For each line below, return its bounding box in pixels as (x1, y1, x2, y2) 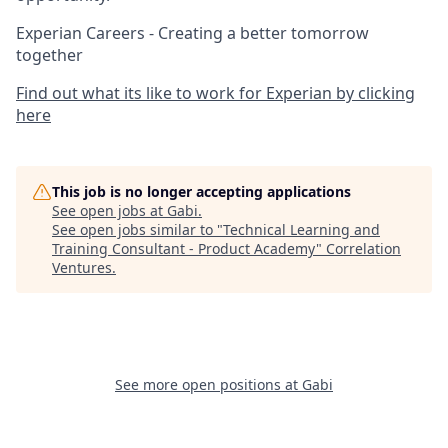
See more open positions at (115, 375, 302, 395)
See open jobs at (52, 201, 167, 221)
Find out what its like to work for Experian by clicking (16, 82, 415, 105)
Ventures (52, 258, 112, 278)
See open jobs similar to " (52, 220, 223, 240)
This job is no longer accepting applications (52, 182, 351, 202)
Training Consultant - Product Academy (52, 239, 316, 259)
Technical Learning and (223, 220, 380, 240)
